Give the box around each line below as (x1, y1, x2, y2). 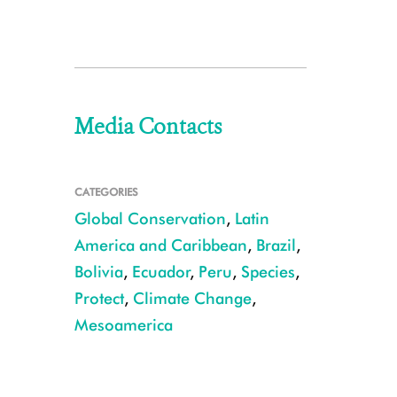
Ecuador (131, 262, 191, 281)
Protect (74, 289, 124, 307)
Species (240, 262, 295, 281)
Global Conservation (74, 209, 226, 228)
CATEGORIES (74, 185, 138, 198)
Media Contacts (74, 113, 222, 141)
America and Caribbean (74, 236, 247, 254)
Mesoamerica (74, 315, 173, 334)
